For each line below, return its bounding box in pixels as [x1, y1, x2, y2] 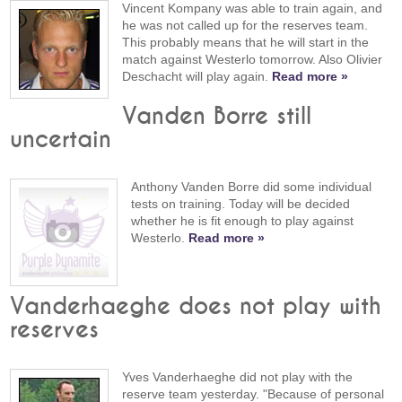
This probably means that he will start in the [122, 35, 370, 50]
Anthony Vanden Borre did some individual [131, 179, 372, 194]
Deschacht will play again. [122, 69, 273, 84]
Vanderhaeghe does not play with [10, 294, 382, 319]
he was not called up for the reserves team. [122, 18, 369, 33]
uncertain [10, 127, 112, 152]
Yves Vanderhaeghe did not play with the [122, 369, 354, 384]
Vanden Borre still [122, 104, 312, 128]
